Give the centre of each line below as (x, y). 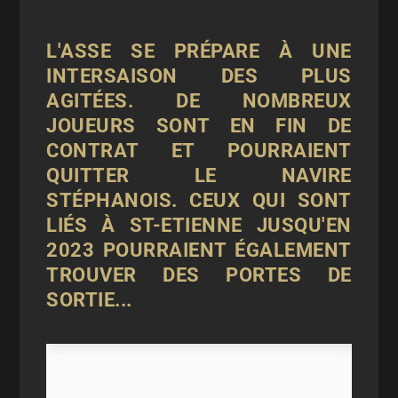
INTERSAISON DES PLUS (199, 76)
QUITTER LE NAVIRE (199, 175)
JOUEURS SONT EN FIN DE (199, 126)
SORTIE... (89, 300)
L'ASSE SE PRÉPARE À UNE (199, 51)
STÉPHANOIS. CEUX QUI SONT (199, 200)
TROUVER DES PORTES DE (199, 275)
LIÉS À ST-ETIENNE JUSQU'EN (199, 225)
